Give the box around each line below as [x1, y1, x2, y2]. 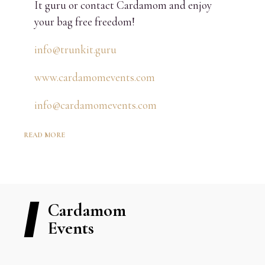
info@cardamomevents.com [34, 98, 157, 112]
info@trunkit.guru [34, 42, 117, 56]
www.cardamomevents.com [34, 70, 156, 84]
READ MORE [24, 131, 65, 140]
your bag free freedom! [34, 14, 135, 28]
